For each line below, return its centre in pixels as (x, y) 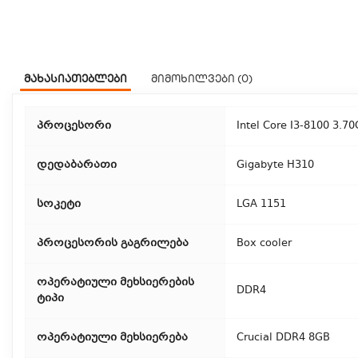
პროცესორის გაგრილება (113, 244)
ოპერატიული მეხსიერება (112, 338)
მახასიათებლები (76, 78)
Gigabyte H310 (275, 165)
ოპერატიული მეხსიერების (115, 283)
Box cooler (264, 244)
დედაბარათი (77, 165)
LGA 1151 (261, 205)
